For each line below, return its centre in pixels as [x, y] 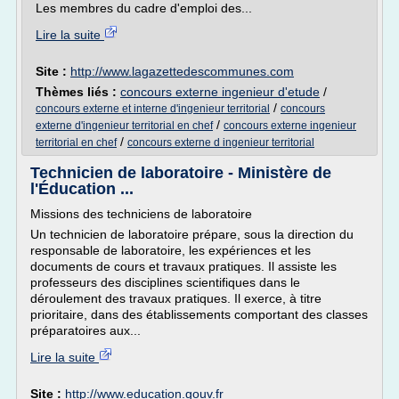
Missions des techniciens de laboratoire [141, 214]
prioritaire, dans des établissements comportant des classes [199, 314]
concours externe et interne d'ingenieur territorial [153, 109]
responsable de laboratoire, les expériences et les [171, 250]
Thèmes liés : [78, 92]
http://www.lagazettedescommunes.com [182, 71]
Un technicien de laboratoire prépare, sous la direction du [192, 234]
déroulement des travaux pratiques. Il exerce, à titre [176, 298]
